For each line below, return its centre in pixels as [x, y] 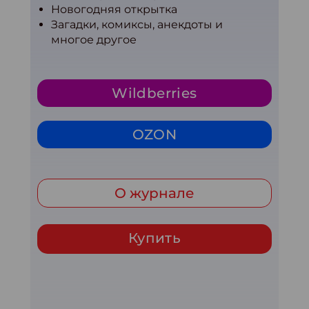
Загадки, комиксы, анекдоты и [137, 24]
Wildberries [154, 93]
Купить [154, 238]
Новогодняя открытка [114, 9]
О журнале [154, 193]
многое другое [94, 40]
